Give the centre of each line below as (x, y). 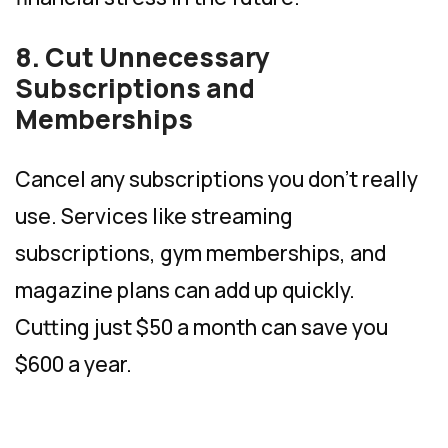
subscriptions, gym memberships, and (200, 252)
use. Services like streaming (154, 215)
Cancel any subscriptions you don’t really (216, 178)
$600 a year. (73, 363)
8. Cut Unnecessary (142, 56)
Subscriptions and (135, 87)
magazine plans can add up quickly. (185, 289)
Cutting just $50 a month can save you (201, 326)
